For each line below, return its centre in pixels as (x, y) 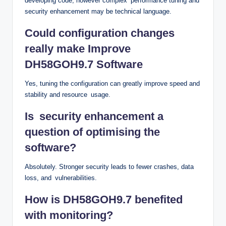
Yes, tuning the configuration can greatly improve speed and (112, 84)
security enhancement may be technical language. (98, 12)
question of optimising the (92, 132)
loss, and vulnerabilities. (61, 178)
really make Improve (78, 49)
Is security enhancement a (94, 117)
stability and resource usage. (68, 95)
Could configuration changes (100, 33)
